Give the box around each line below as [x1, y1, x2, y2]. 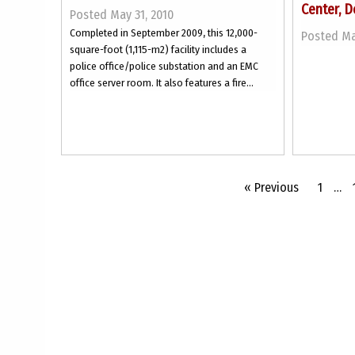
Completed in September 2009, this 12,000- [70, 26, 258, 40]
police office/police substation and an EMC [70, 59, 258, 73]
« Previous [244, 180, 299, 195]
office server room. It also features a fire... [70, 76, 254, 90]
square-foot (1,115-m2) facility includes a [70, 43, 246, 56]
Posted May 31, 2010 [70, 7, 174, 22]
